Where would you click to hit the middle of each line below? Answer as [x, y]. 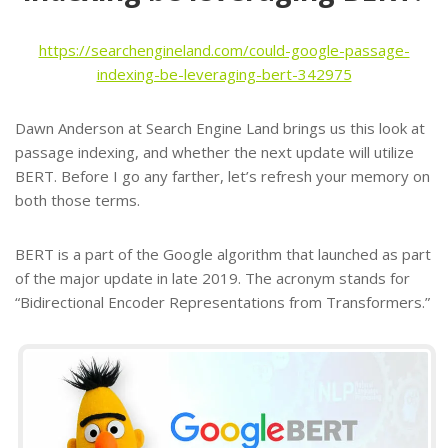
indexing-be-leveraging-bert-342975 [224, 73]
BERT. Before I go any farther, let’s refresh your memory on [222, 175]
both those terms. [77, 199]
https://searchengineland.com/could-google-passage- [224, 49]
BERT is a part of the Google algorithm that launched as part [223, 253]
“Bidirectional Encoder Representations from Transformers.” [222, 301]
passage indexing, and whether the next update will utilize [214, 151]
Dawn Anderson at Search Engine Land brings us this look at [220, 127]
